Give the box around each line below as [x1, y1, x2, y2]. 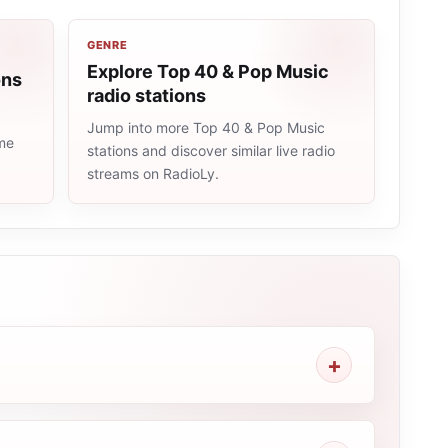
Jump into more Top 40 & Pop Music [86, 119, 325, 136]
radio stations [86, 85, 206, 106]
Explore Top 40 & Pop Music [86, 61, 329, 82]
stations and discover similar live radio [86, 142, 335, 159]
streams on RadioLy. [86, 165, 219, 182]
